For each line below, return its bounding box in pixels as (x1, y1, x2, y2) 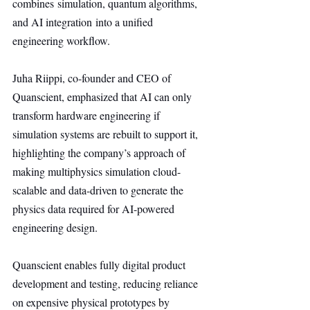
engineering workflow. (12, 33, 110, 48)
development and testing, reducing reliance (12, 276, 201, 291)
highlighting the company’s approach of (12, 145, 188, 160)
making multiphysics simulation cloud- (12, 164, 181, 179)
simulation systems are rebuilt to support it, (12, 127, 201, 141)
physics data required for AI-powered (12, 201, 177, 216)
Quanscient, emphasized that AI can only (12, 89, 194, 104)
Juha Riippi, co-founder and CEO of (12, 71, 174, 85)
